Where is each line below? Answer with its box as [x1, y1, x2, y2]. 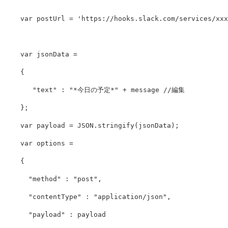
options [37, 139, 65, 148]
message [131, 86, 159, 94]
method [33, 175, 57, 183]
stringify [98, 122, 134, 130]
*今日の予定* [73, 86, 115, 94]
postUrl [37, 15, 65, 23]
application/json [98, 193, 163, 201]
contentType [33, 193, 77, 201]
